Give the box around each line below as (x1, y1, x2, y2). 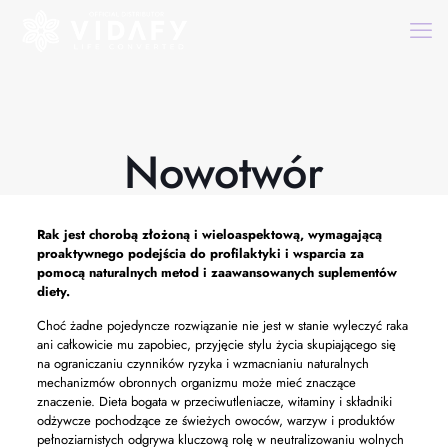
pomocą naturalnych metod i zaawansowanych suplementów (36, 263, 397, 282)
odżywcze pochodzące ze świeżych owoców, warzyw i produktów (36, 411, 395, 430)
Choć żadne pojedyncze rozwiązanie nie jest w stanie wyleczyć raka (36, 316, 408, 335)
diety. (36, 282, 70, 301)
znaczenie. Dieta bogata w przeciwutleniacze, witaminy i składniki (36, 392, 392, 411)
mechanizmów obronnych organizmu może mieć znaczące (36, 373, 356, 392)
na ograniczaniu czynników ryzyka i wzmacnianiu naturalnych (36, 354, 369, 373)
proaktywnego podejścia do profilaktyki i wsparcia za (36, 244, 364, 263)
